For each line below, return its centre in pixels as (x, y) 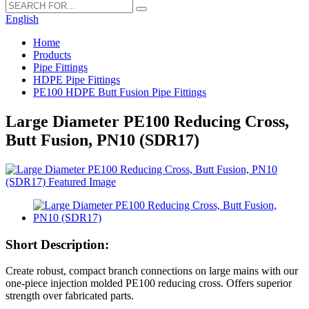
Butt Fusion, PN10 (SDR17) (102, 140)
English (22, 19)
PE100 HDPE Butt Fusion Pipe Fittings (120, 92)
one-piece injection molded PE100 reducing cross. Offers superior (149, 283)
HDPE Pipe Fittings (77, 80)
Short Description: (57, 244)
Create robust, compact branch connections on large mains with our (152, 271)
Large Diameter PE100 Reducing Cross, (147, 121)
